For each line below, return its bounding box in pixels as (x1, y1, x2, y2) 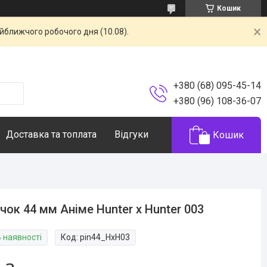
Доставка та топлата (6, 129, 97, 140)
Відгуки (114, 129, 148, 140)
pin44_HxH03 (80, 232, 131, 242)
